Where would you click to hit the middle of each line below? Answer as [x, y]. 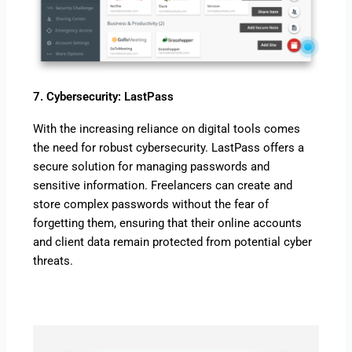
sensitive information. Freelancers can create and [163, 185]
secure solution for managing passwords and [152, 167]
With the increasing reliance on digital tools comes [167, 129]
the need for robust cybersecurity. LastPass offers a [169, 148]
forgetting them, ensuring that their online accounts [168, 223]
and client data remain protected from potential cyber [173, 242]
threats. [53, 261]
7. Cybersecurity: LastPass [104, 97]
